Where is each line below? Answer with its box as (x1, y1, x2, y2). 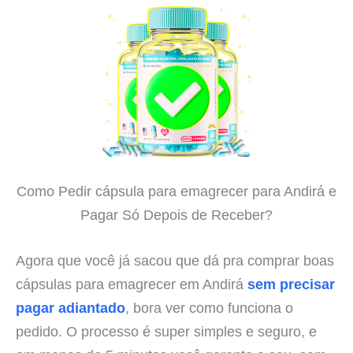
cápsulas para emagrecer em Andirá (16, 275, 247, 292)
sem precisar (247, 275, 335, 292)
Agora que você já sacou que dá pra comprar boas (16, 251, 334, 269)
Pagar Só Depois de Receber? (80, 206, 273, 224)
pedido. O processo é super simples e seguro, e (16, 322, 317, 340)
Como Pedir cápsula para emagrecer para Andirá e (17, 183, 336, 200)
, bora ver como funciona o (125, 299, 293, 316)
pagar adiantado (16, 299, 125, 316)
